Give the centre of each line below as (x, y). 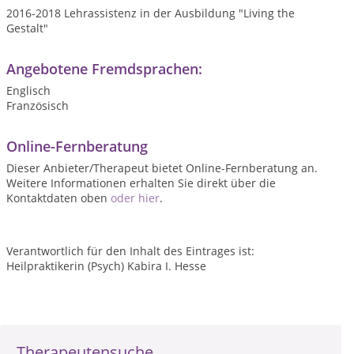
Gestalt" (27, 28)
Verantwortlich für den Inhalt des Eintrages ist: (130, 251)
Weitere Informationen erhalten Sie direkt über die (141, 183)
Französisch (38, 105)
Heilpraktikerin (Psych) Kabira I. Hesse (106, 266)
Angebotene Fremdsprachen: (104, 69)
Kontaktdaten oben (58, 198)
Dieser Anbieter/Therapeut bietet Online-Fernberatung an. (162, 168)
